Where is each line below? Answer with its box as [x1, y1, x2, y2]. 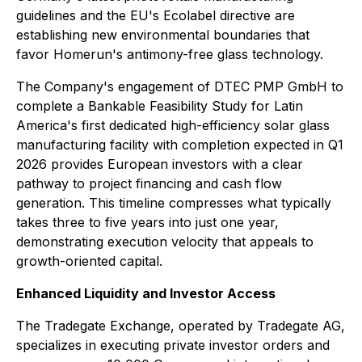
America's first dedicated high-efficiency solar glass [16, 117, 330, 133]
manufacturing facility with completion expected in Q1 [16, 137, 343, 153]
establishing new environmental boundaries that [16, 27, 309, 43]
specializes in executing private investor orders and [16, 337, 330, 353]
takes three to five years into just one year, [16, 214, 279, 230]
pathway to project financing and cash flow [16, 175, 282, 192]
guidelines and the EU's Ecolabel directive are [16, 7, 295, 23]
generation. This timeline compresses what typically [16, 195, 331, 211]
